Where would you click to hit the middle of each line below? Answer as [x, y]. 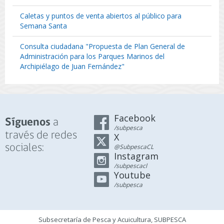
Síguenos [28, 123]
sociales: [24, 148]
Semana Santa [43, 26]
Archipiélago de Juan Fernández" [72, 66]
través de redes [41, 135]
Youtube [132, 175]
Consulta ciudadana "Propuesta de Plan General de [102, 46]
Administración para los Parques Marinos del [92, 56]
